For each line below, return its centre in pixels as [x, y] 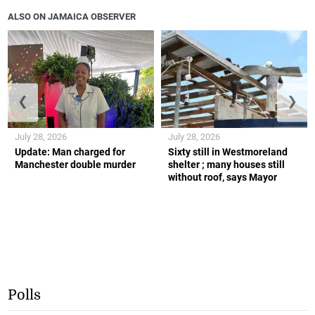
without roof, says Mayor [223, 177]
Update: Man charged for [70, 152]
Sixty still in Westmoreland [228, 152]
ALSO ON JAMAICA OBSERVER [72, 16]
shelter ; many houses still [226, 164]
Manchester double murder [76, 164]
